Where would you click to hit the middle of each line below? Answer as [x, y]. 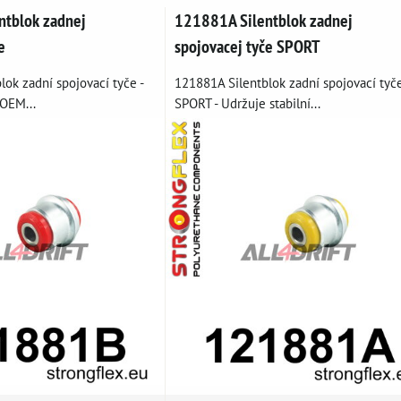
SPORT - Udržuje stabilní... [247, 103]
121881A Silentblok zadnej [263, 21]
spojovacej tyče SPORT [247, 47]
